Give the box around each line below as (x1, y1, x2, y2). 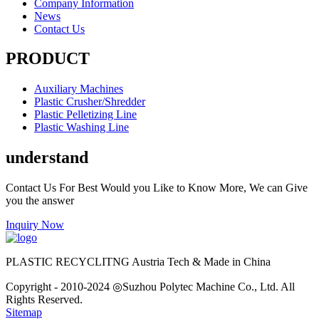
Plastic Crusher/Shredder (34, 95, 145, 108)
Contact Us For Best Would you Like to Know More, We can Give (6, 182, 308, 194)
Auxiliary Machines (34, 83, 123, 95)
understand (6, 148, 88, 167)
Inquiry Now (6, 219, 64, 231)
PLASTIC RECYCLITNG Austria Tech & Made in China (6, 256, 271, 268)
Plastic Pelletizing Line (34, 108, 137, 121)
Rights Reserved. (6, 293, 83, 306)
